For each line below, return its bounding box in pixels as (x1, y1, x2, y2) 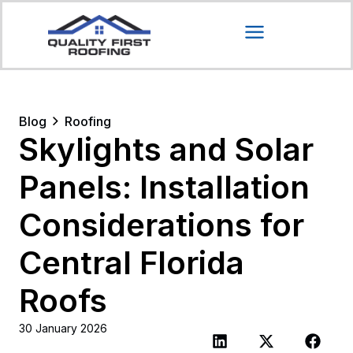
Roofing (65, 113, 111, 129)
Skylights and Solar (19, 130, 314, 169)
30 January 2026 (19, 321, 107, 335)
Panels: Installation (19, 168, 310, 206)
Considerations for (19, 206, 304, 244)
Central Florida (19, 243, 244, 282)
